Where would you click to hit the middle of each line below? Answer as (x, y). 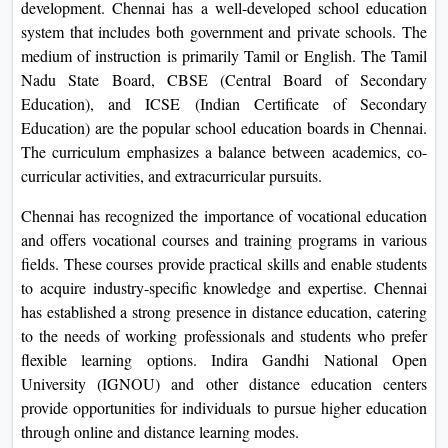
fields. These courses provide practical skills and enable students (224, 263)
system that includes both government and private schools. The (224, 31)
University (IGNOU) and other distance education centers (224, 383)
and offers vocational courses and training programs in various (224, 239)
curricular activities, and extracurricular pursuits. (171, 175)
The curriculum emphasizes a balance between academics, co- (224, 151)
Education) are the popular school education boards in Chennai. (224, 127)
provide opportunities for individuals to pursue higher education (224, 407)
